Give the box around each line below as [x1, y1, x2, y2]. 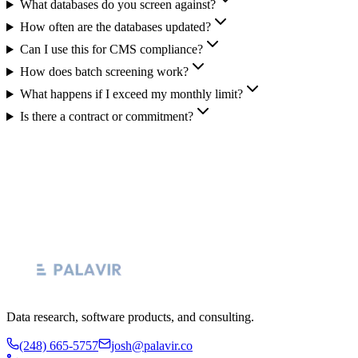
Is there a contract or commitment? [19, 109, 193, 124]
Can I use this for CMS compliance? [19, 42, 203, 57]
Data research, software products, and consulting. [6, 310, 254, 324]
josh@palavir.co [111, 339, 193, 353]
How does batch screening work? [19, 65, 189, 79]
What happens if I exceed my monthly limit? [19, 87, 243, 101]
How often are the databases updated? [19, 20, 211, 34]
